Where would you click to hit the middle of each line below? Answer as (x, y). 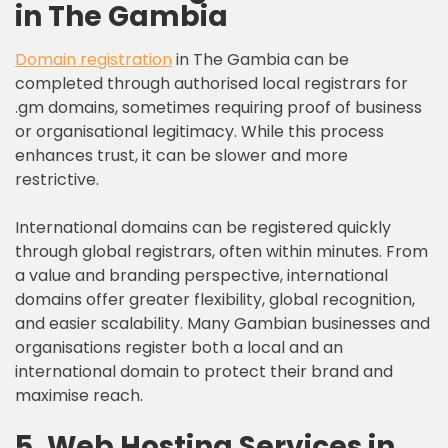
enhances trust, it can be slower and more (181, 155)
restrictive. (57, 179)
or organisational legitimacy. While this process (199, 131)
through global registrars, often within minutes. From (221, 251)
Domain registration (93, 59)
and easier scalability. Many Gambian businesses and (222, 323)
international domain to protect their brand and (204, 371)
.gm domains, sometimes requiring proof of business (218, 107)
